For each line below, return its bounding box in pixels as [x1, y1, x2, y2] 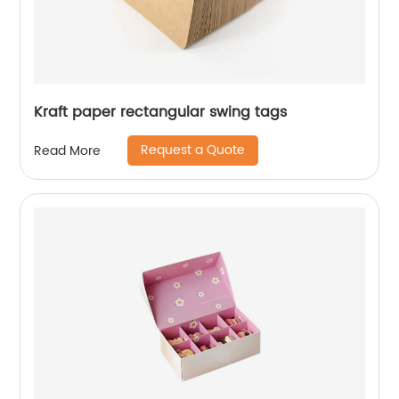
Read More [34, 140, 102, 161]
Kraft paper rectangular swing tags [34, 101, 288, 124]
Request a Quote [141, 140, 246, 160]
